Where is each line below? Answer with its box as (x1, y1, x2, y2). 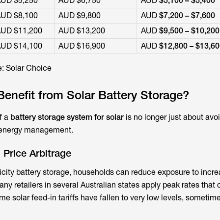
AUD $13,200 (58, 26, 105, 35)
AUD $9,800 (58, 11, 101, 20)
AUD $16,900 (58, 41, 105, 51)
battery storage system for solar (10, 112, 124, 122)
